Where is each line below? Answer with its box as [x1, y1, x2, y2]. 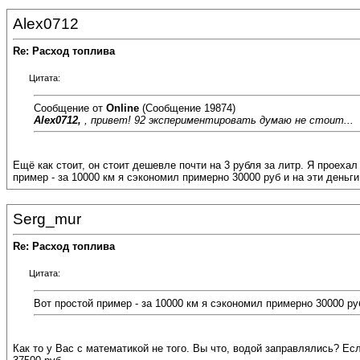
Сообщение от [34, 101, 106, 114]
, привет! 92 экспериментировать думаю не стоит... [84, 113, 354, 126]
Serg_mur [13, 211, 81, 227]
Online [106, 101, 139, 114]
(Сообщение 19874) [139, 101, 235, 114]
